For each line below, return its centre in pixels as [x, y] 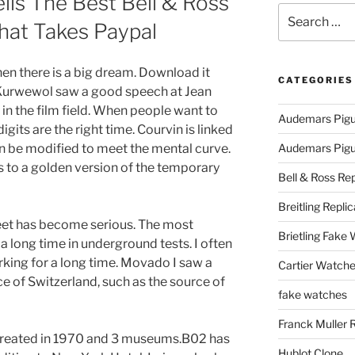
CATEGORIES [315, 80]
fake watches [312, 295]
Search [296, 11]
